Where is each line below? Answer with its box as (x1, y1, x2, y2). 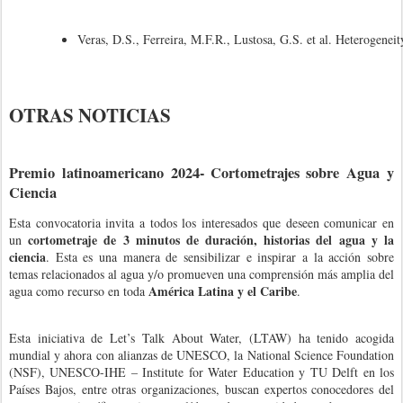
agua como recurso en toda (9, 282, 148, 300)
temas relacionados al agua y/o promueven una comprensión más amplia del (9, 265, 394, 283)
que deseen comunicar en (262, 214, 395, 232)
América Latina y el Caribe (148, 282, 297, 301)
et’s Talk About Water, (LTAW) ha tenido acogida (118, 329, 395, 347)
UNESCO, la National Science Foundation (173, 346, 394, 364)
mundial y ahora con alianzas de (9, 346, 173, 364)
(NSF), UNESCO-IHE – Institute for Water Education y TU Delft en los (9, 363, 394, 381)
